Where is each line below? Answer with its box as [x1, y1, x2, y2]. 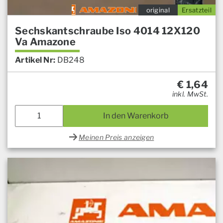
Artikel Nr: [15, 55, 56, 65]
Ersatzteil [182, 5, 212, 14]
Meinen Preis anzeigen [79, 132, 154, 141]
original [146, 5, 170, 14]
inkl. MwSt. [172, 89, 208, 98]
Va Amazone [15, 35, 76, 48]
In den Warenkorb [103, 111, 169, 120]
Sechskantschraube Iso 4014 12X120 [15, 24, 200, 37]
